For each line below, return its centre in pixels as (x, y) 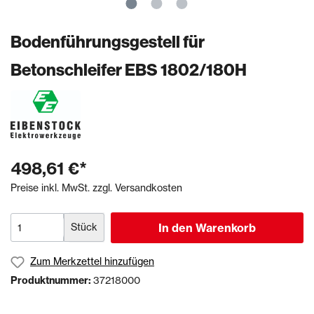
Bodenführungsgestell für (108, 42)
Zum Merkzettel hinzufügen (92, 262)
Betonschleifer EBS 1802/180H (129, 70)
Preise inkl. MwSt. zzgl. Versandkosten (96, 188)
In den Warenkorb (207, 228)
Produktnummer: (52, 280)
